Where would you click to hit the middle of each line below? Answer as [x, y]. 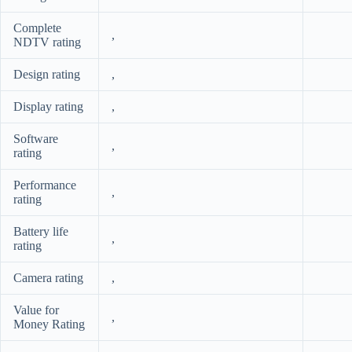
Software [36, 139]
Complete [37, 28]
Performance [45, 185]
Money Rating [49, 324]
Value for [36, 310]
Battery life [41, 232]
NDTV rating [47, 42]
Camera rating [48, 278]
